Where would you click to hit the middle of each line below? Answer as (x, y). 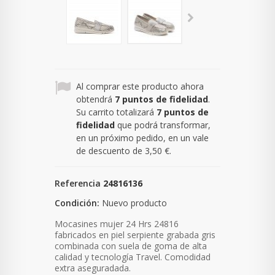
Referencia (78, 184)
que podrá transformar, (163, 125)
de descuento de (110, 151)
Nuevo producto (134, 203)
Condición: (77, 203)
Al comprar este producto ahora (140, 87)
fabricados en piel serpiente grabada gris (135, 235)
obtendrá (95, 99)
